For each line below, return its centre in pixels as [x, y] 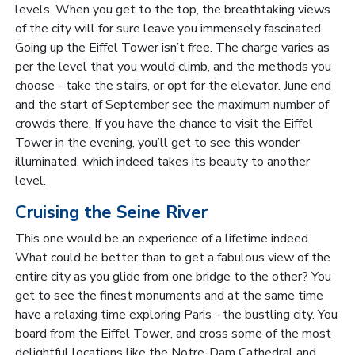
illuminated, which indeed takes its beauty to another [162, 161]
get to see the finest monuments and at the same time [169, 295]
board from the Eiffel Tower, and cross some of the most [173, 333]
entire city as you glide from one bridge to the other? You [173, 276]
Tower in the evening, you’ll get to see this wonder [157, 142]
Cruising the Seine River [111, 212]
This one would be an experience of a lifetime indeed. [162, 238]
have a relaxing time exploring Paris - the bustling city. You [176, 314]
